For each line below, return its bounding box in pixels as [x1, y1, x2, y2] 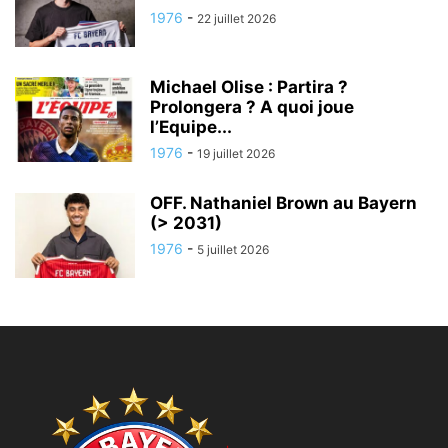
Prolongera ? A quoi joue [150, 97, 354, 118]
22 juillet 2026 [197, 11, 276, 27]
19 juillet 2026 [197, 146, 275, 162]
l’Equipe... [150, 117, 232, 138]
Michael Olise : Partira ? [150, 77, 348, 98]
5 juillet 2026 [197, 242, 269, 258]
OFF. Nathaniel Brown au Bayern [150, 193, 417, 214]
